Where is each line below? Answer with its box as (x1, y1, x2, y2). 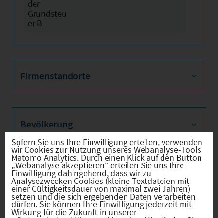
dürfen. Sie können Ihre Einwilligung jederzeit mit (11, 199, 192, 210)
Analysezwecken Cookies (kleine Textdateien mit (11, 175, 190, 187)
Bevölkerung (20, 117, 73, 130)
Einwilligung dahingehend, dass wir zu (11, 167, 152, 179)
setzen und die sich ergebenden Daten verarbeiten (11, 191, 196, 202)
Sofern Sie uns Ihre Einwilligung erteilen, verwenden (11, 136, 203, 148)
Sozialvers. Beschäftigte (20, 165, 119, 178)
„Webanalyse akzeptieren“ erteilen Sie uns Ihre (11, 160, 184, 171)
